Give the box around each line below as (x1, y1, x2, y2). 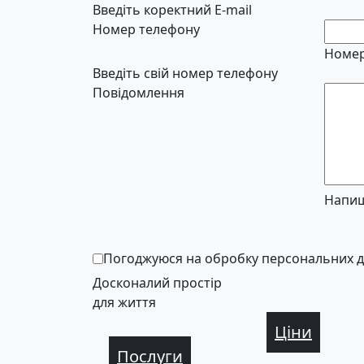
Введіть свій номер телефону (93, 64, 278, 82)
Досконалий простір (93, 274, 222, 292)
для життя (93, 293, 156, 311)
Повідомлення (93, 84, 184, 102)
